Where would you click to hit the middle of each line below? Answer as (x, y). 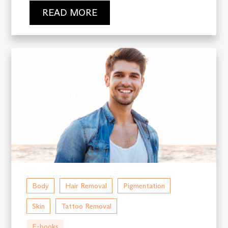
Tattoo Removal (87, 206)
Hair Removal (86, 186)
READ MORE (69, 13)
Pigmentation (144, 186)
